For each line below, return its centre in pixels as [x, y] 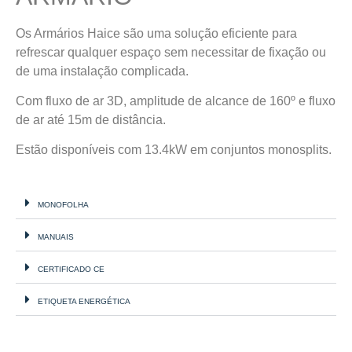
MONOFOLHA [63, 204]
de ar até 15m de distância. [92, 119]
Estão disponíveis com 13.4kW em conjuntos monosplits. [174, 150]
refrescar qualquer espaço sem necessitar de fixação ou [171, 52]
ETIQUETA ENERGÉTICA [84, 301]
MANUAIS [56, 236]
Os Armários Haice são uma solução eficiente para [156, 33]
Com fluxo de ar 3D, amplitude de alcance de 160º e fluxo [176, 101]
